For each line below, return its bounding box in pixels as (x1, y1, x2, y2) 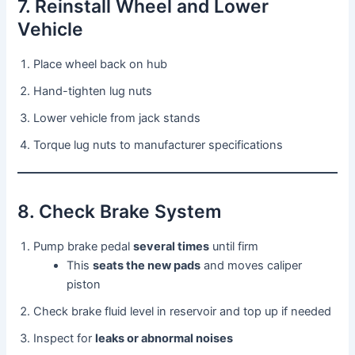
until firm (209, 239, 259, 254)
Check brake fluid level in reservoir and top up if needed (33, 303, 332, 319)
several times (133, 239, 210, 254)
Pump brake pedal (33, 239, 134, 254)
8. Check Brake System (17, 200, 222, 223)
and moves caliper (200, 258, 303, 273)
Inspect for (33, 330, 96, 345)
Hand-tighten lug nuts (33, 83, 153, 98)
